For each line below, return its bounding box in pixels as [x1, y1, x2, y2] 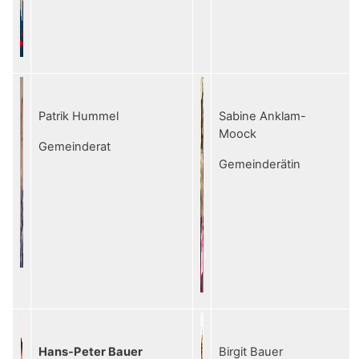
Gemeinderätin [219, 157, 301, 171]
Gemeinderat [38, 139, 111, 154]
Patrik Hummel [38, 109, 119, 123]
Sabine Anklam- [219, 109, 306, 123]
